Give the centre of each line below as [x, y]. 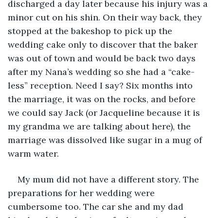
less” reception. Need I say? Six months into [101, 85]
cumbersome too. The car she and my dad [97, 206]
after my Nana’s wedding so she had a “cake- [101, 72]
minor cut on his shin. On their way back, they [106, 17]
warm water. [33, 153]
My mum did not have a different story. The [109, 179]
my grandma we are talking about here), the [100, 126]
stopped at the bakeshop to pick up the [91, 31]
